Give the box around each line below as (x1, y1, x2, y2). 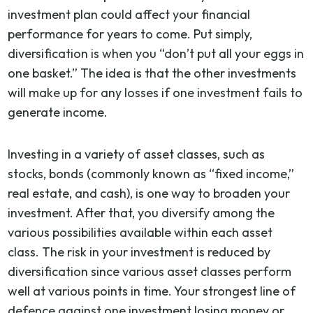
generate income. (8, 103, 108, 120)
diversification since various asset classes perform (8, 263, 292, 279)
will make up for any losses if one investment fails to (8, 84, 303, 101)
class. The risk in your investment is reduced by (8, 243, 271, 260)
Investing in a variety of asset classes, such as (8, 145, 265, 162)
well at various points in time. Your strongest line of (8, 282, 296, 299)
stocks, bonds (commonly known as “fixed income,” (8, 165, 295, 182)
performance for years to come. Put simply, (8, 25, 253, 42)
